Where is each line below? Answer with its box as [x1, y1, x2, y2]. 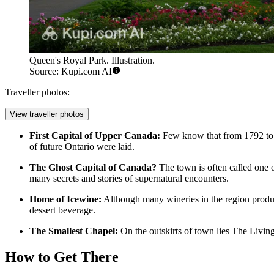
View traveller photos [10, 109, 84, 119]
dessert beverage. [29, 205, 95, 216]
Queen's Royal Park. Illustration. [29, 55, 155, 66]
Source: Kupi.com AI [29, 66, 112, 77]
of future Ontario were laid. [29, 141, 135, 152]
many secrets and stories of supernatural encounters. [29, 173, 229, 184]
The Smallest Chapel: [29, 226, 118, 237]
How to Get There [5, 249, 119, 265]
